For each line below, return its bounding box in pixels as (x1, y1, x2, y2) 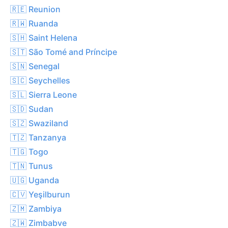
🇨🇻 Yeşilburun (10, 189, 70, 199)
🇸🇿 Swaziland (10, 118, 68, 128)
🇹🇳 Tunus (10, 160, 53, 171)
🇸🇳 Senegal (10, 61, 60, 71)
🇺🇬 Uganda (10, 175, 59, 185)
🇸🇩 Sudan (10, 103, 53, 114)
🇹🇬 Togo (10, 146, 48, 157)
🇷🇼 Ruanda (10, 18, 58, 28)
